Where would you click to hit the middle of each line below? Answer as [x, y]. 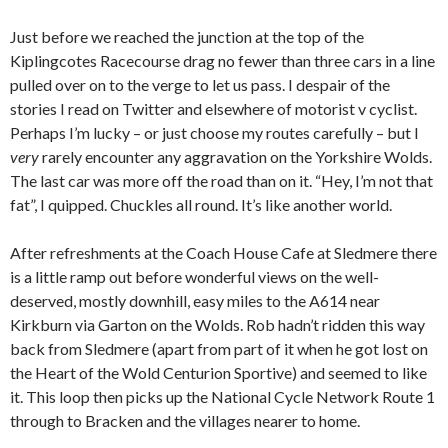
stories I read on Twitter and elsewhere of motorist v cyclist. [213, 109]
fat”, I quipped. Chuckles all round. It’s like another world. [201, 205]
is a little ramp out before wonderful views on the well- [194, 277]
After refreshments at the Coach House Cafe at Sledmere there [223, 253]
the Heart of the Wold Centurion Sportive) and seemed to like [218, 373]
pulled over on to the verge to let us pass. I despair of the [200, 85]
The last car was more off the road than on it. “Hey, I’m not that [221, 181]
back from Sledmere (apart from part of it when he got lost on [219, 349]
